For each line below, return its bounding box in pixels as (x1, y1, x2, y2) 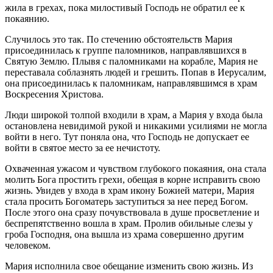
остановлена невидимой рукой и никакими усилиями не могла (5, 120, 267, 131)
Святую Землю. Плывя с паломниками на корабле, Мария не (5, 55, 258, 66)
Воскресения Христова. (5, 88, 104, 99)
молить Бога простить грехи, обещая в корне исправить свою (5, 174, 260, 185)
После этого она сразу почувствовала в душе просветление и (5, 207, 260, 218)
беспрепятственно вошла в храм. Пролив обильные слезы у (5, 218, 253, 229)
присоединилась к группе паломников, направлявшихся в (5, 44, 247, 55)
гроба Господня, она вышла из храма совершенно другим (5, 229, 244, 239)
